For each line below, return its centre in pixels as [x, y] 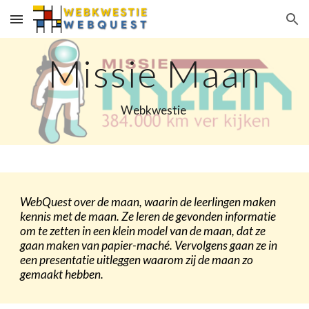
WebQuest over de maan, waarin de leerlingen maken [148, 202]
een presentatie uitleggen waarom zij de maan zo [137, 260]
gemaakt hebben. [62, 274]
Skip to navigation [255, 26]
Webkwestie [154, 110]
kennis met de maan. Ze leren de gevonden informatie [148, 216]
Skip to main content [60, 26]
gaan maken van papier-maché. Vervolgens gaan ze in [149, 245]
